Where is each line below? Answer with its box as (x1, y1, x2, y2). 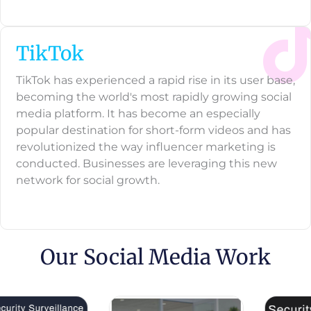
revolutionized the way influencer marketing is (16, 140, 276, 154)
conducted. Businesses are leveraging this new (16, 157, 277, 171)
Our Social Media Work (40, 244, 271, 271)
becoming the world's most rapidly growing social (16, 90, 292, 104)
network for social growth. (16, 174, 160, 187)
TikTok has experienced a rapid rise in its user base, (16, 74, 295, 87)
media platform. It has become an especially (16, 107, 260, 121)
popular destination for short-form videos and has (16, 124, 291, 137)
